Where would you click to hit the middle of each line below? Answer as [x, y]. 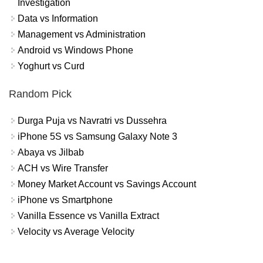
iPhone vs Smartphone [65, 200]
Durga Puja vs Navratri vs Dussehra [92, 120]
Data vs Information [58, 19]
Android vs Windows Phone [75, 50]
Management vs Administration [82, 35]
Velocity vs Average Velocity [76, 231]
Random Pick [40, 94]
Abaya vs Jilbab [51, 152]
